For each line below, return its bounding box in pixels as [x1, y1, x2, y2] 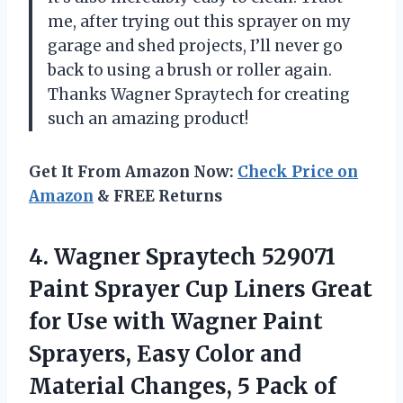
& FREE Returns [94, 185, 222, 206]
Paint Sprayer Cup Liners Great [29, 274, 372, 303]
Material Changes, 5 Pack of [29, 372, 336, 400]
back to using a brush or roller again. [48, 59, 332, 80]
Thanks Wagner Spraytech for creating [48, 84, 350, 104]
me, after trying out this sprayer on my [48, 11, 351, 31]
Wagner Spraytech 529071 [54, 242, 336, 271]
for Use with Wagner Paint [29, 307, 323, 336]
